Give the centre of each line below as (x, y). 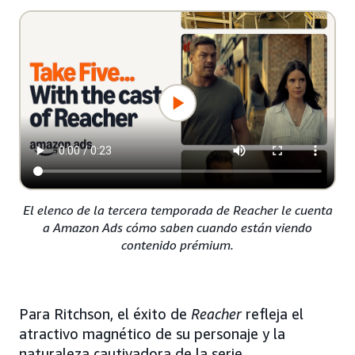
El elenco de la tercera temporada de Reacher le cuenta (177, 210)
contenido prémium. (177, 245)
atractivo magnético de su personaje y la (152, 334)
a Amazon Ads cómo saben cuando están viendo (177, 228)
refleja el (275, 314)
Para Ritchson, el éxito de (105, 314)
